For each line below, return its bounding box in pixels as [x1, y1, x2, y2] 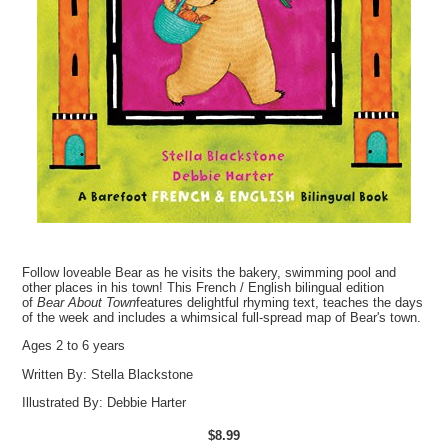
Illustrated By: [22, 395, 108, 411]
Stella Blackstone [91, 366, 194, 382]
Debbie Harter [107, 395, 187, 411]
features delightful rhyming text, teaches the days [136, 295, 424, 311]
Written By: [22, 366, 92, 382]
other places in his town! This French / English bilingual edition [22, 280, 385, 296]
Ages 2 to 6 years [22, 338, 126, 354]
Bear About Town [37, 295, 137, 311]
